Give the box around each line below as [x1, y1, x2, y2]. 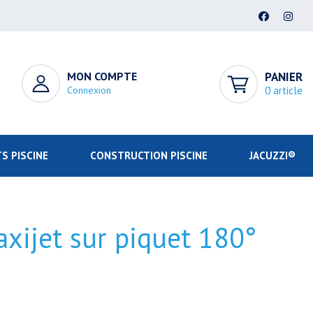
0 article [264, 84, 303, 97]
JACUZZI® [249, 149, 296, 162]
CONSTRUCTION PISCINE [89, 149, 208, 162]
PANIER [264, 69, 303, 85]
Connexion [67, 84, 112, 96]
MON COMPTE [67, 69, 138, 83]
